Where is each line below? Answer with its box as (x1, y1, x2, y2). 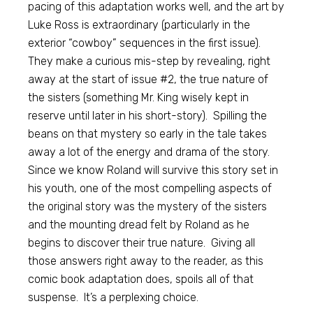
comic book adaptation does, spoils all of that (28, 272, 254, 286)
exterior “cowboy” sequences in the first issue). (28, 36, 264, 50)
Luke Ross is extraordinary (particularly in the (28, 18, 251, 31)
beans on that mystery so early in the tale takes (28, 127, 268, 140)
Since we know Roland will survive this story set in (28, 163, 279, 177)
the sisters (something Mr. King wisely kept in (28, 91, 249, 104)
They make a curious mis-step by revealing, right (28, 54, 271, 68)
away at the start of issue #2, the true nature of (28, 73, 269, 86)
